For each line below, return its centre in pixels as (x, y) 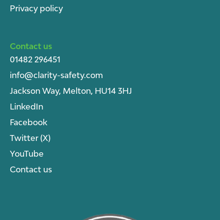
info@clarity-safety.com (56, 75)
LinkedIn (27, 106)
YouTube (27, 153)
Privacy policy (36, 8)
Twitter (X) (30, 138)
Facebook (28, 122)
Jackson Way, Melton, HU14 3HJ (71, 91)
